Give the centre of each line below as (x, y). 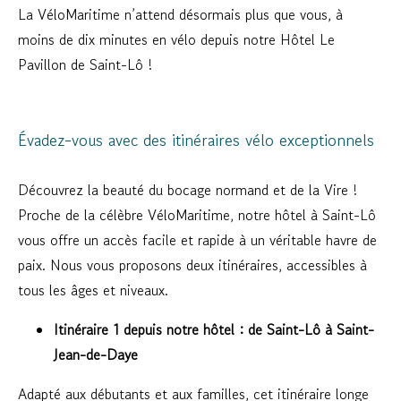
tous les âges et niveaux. (93, 290)
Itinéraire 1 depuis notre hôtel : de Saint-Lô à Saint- (214, 329)
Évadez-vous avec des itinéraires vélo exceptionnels (196, 140)
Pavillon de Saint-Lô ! (85, 64)
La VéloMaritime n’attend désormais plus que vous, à (180, 14)
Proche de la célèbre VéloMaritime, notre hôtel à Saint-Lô (197, 215)
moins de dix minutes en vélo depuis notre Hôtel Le (176, 39)
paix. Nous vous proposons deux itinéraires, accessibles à (192, 265)
